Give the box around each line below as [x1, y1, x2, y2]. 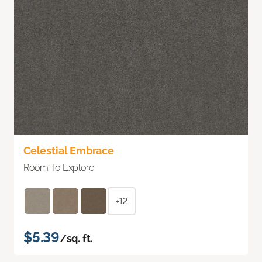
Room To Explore [23, 161, 94, 173]
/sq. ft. [59, 232, 93, 244]
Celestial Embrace [23, 144, 114, 157]
